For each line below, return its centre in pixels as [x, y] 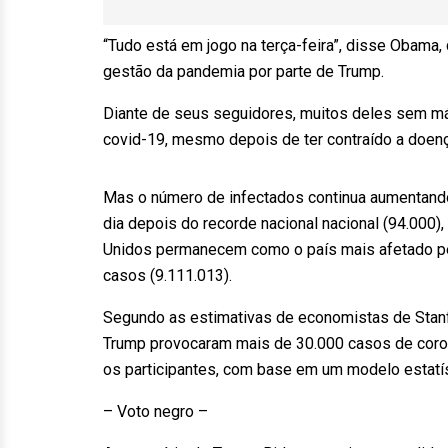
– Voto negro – [155, 411]
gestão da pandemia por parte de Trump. [243, 71]
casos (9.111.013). [167, 275]
